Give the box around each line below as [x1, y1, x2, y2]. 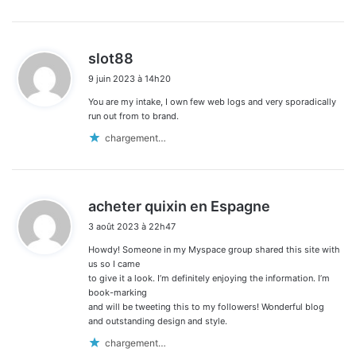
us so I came [88, 258, 140, 270]
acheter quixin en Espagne [88, 198, 270, 215]
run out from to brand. [88, 110, 179, 122]
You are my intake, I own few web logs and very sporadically [88, 96, 336, 108]
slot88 [88, 50, 133, 68]
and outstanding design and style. [88, 315, 227, 327]
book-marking [88, 287, 147, 299]
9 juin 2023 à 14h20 [88, 73, 171, 85]
